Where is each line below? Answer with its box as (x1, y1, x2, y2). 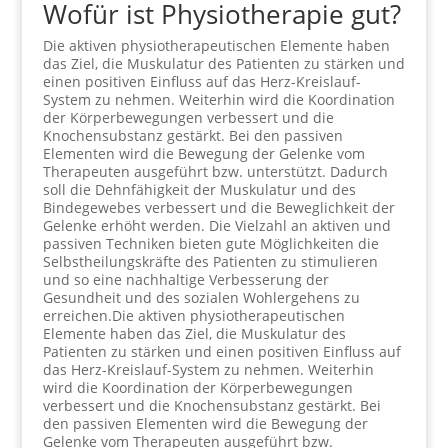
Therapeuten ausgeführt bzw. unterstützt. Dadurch (42, 162, 388, 181)
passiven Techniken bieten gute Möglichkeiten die (42, 234, 379, 253)
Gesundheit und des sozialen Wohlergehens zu (42, 288, 360, 307)
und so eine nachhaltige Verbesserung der (42, 270, 329, 289)
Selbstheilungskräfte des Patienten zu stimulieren (42, 252, 378, 271)
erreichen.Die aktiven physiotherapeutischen (42, 306, 345, 325)
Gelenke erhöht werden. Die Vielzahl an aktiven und (42, 216, 391, 235)
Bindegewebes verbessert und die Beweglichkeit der (42, 198, 395, 217)
